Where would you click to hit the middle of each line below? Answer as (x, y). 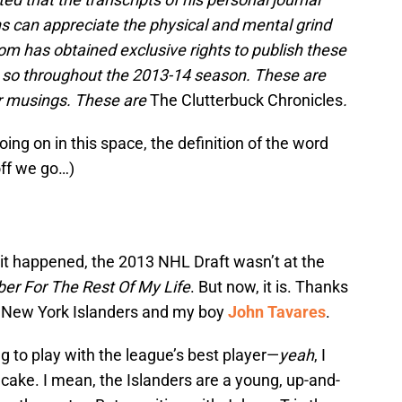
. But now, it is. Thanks (269, 287)
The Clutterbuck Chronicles (246, 100)
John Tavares (277, 312)
